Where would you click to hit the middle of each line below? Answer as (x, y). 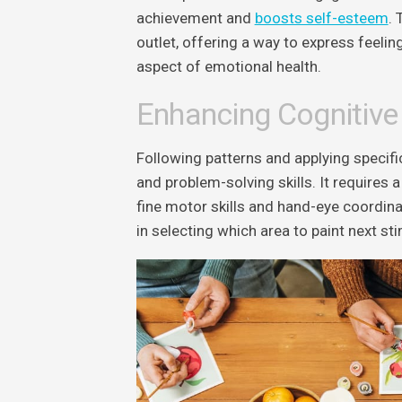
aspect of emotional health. (228, 66)
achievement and (195, 17)
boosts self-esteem (321, 17)
